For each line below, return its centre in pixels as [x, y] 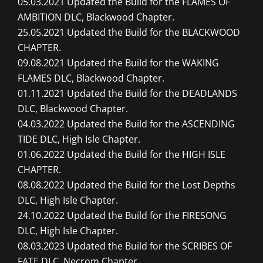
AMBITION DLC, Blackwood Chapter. [96, 17]
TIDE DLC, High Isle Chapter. [79, 139]
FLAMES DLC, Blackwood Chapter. [91, 78]
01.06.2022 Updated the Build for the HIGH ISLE [122, 155]
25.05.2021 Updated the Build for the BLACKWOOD [129, 33]
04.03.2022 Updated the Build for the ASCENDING [126, 124]
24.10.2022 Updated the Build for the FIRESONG [122, 216]
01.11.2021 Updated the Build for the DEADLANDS [127, 94]
